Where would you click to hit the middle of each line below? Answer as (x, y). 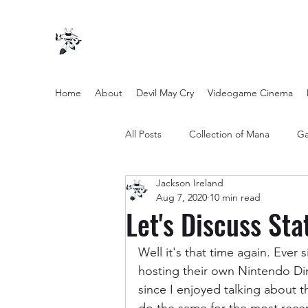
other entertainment (197, 189)
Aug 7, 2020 (181, 197)
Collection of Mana (229, 134)
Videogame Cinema (250, 93)
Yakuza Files (178, 299)
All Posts (143, 134)
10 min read (235, 197)
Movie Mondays (264, 299)
